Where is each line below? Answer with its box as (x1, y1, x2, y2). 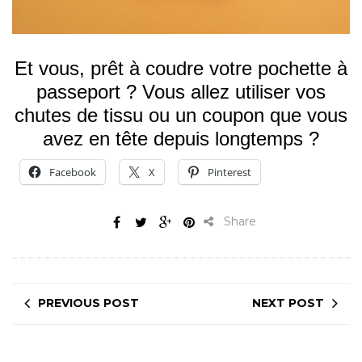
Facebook (49, 165, 96, 179)
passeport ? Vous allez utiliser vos (36, 81, 326, 103)
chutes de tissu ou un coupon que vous (15, 104, 347, 126)
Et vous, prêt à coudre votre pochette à (15, 57, 347, 79)
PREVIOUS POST (38, 296, 139, 310)
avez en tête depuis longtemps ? (43, 128, 319, 149)
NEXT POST (252, 296, 324, 310)
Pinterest (208, 165, 251, 179)
